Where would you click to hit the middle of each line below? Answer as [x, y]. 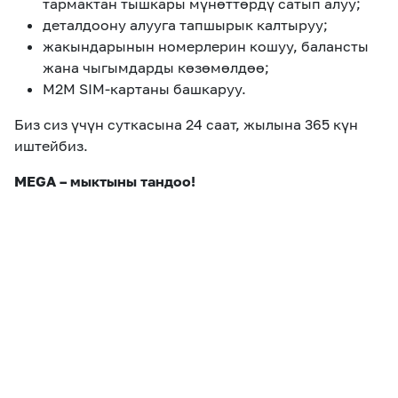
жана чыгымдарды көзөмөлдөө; [156, 68]
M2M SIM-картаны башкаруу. [144, 89]
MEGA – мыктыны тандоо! [105, 181]
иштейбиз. [51, 146]
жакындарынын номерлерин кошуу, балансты [206, 46]
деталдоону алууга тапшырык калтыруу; [185, 25]
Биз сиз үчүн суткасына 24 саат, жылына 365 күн [186, 124]
